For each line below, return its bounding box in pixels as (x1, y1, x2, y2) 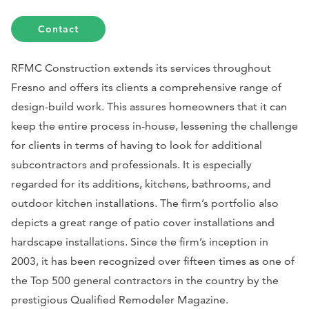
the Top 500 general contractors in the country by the (11, 273, 279, 287)
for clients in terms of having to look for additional (11, 138, 262, 152)
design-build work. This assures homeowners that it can (11, 99, 287, 113)
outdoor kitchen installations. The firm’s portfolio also (11, 196, 279, 210)
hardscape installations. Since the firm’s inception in (11, 235, 268, 248)
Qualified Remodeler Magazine (70, 292, 226, 306)
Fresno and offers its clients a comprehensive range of (11, 80, 281, 94)
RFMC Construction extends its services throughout (11, 61, 271, 74)
